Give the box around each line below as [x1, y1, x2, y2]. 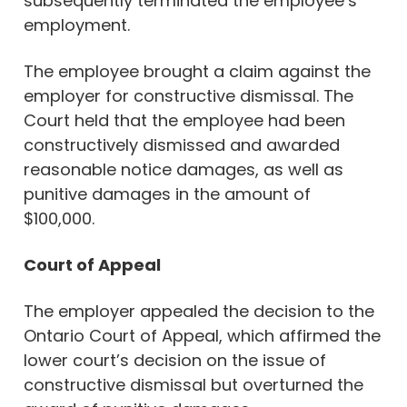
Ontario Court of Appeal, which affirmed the [24, 323, 381, 347]
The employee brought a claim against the [24, 59, 371, 83]
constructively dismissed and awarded [24, 133, 340, 156]
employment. [24, 13, 130, 36]
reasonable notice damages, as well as [24, 157, 343, 181]
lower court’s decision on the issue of [24, 348, 326, 372]
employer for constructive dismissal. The [24, 84, 353, 107]
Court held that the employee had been [24, 108, 345, 132]
